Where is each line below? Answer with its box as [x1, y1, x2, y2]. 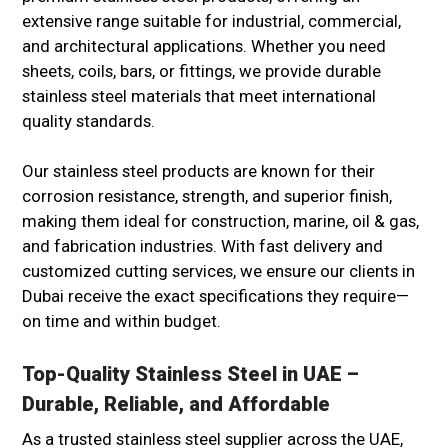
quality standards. [22, 111, 155, 132]
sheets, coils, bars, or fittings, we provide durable [22, 61, 381, 82]
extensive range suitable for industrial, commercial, [22, 11, 401, 32]
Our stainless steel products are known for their [22, 161, 375, 182]
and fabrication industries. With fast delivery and [22, 236, 383, 257]
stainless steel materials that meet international [22, 86, 376, 107]
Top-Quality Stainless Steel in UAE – [22, 362, 359, 387]
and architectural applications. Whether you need [22, 36, 386, 57]
